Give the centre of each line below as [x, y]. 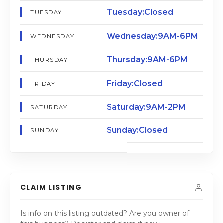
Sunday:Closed [137, 130]
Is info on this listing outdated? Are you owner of [105, 213]
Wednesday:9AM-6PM [152, 36]
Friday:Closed [135, 83]
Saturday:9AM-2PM [146, 107]
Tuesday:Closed [140, 12]
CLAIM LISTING [51, 187]
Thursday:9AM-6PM [147, 60]
